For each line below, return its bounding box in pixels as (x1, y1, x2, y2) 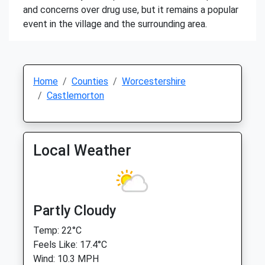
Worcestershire (122, 76, 186, 87)
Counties (72, 76, 108, 87)
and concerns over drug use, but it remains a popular (23, 4, 238, 15)
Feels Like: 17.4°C (33, 239, 107, 250)
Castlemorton (47, 90, 104, 101)
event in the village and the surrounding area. (23, 18, 207, 30)
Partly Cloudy (33, 202, 116, 219)
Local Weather (33, 142, 131, 159)
